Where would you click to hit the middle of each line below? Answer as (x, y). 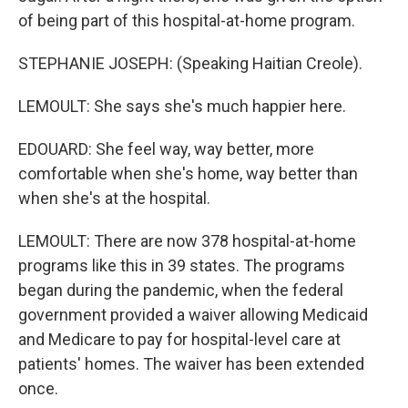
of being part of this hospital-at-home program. (187, 20)
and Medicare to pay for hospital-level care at (179, 339)
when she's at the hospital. (114, 198)
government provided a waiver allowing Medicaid (193, 315)
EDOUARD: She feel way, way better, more (166, 149)
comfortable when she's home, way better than (188, 173)
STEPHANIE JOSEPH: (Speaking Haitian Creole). (190, 63)
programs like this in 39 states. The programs (182, 265)
